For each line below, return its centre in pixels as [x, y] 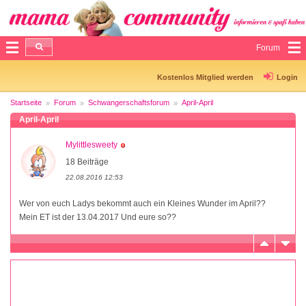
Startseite [26, 102]
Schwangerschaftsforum [129, 102]
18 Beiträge [87, 162]
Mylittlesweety [92, 144]
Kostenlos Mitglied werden [205, 77]
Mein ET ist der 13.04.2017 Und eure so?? [98, 217]
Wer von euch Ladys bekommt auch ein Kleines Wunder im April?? [142, 203]
